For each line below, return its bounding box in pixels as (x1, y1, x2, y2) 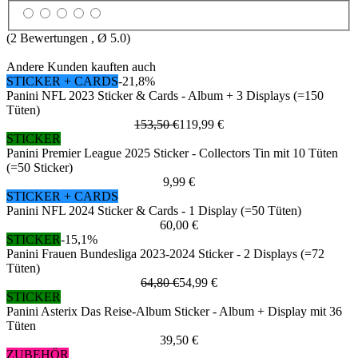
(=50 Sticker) (6, 161, 73, 175)
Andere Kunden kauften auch (6, 60, 156, 74)
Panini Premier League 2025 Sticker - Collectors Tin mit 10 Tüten (6, 146, 338, 161)
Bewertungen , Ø (17, 31, 110, 46)
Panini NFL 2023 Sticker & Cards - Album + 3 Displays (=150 (6, 89, 324, 103)
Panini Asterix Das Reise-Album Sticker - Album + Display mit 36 (6, 304, 342, 319)
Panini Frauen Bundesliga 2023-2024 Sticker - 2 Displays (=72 (6, 247, 324, 261)
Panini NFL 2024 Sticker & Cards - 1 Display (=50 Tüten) (6, 204, 301, 218)
